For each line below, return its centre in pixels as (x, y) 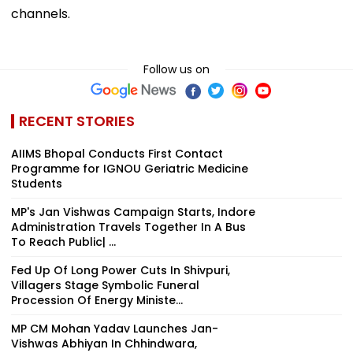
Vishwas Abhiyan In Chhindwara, (104, 343)
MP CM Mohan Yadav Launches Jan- (115, 328)
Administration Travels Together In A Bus (128, 227)
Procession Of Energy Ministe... (97, 300)
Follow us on (176, 69)
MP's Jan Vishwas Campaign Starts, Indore (133, 212)
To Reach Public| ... (63, 242)
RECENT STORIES (77, 121)
